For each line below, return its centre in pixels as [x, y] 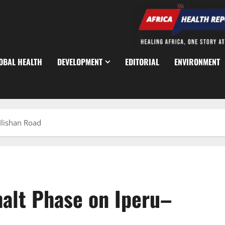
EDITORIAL [142, 62]
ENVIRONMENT [197, 62]
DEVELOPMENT [80, 62]
